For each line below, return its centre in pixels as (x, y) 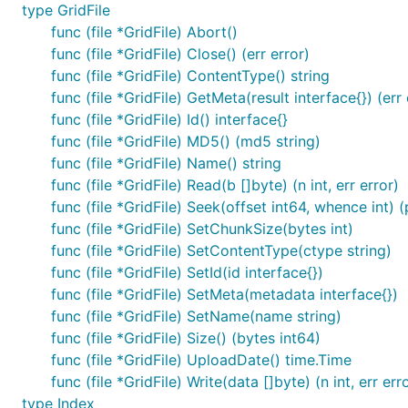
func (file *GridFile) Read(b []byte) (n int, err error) (225, 185)
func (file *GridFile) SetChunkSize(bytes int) (202, 229)
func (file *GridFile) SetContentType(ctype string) (221, 250)
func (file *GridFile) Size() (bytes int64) (186, 338)
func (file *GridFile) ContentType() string (190, 76)
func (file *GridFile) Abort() (144, 32)
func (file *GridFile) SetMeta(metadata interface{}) (224, 294)
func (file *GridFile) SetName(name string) (196, 316)
